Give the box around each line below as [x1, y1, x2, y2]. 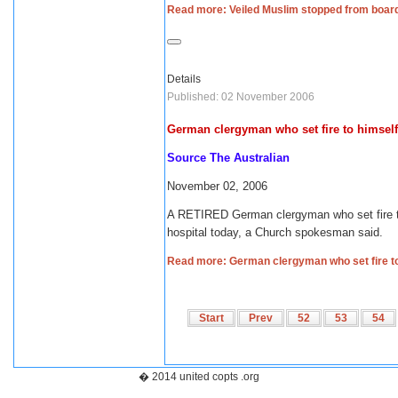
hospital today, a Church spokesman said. [167, 226, 386, 239]
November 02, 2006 [167, 179, 267, 193]
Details [167, 73, 201, 85]
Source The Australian [167, 151, 290, 164]
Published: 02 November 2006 [167, 91, 314, 103]
